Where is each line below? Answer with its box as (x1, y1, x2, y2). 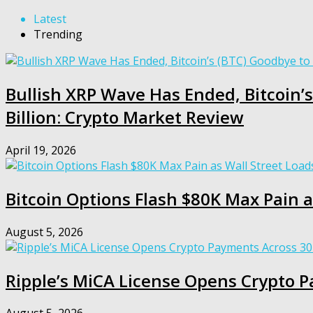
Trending (34, 27, 82, 42)
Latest (34, 11, 66, 27)
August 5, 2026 (6, 224, 83, 240)
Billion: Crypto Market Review (6, 105, 244, 129)
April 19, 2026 (6, 142, 76, 158)
